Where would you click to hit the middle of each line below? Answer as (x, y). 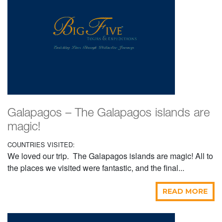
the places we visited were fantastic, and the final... (96, 168)
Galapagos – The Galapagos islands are (109, 114)
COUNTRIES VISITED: (41, 145)
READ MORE (185, 192)
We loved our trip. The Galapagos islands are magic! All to (110, 156)
